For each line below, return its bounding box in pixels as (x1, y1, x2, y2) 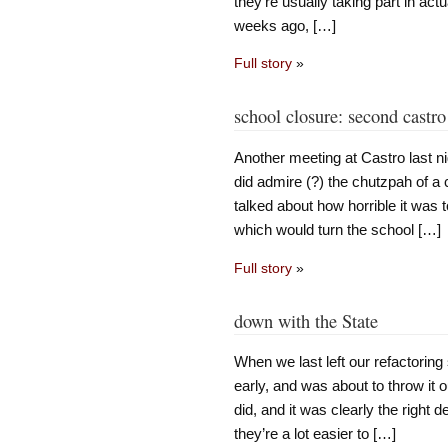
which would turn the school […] (233, 221, 441, 239)
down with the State (233, 308, 378, 333)
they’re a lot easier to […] (233, 425, 396, 443)
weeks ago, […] (233, 17, 336, 35)
